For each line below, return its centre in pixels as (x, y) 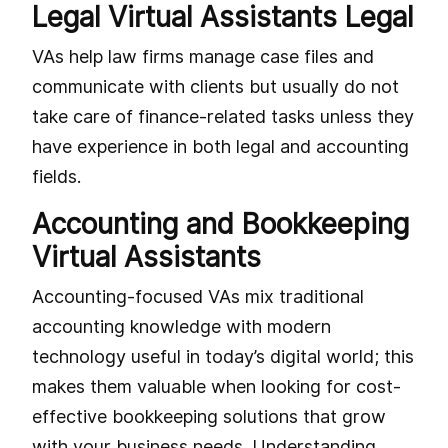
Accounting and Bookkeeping (220, 223)
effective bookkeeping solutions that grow (209, 416)
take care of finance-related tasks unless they (223, 116)
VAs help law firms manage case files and (203, 56)
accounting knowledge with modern (181, 326)
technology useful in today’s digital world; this (223, 356)
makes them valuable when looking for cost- (216, 386)
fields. (56, 176)
